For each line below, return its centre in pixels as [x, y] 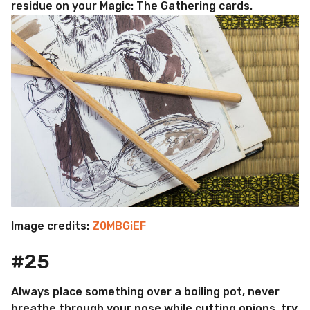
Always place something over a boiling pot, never [145, 291]
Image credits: [52, 226]
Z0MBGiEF [119, 226]
